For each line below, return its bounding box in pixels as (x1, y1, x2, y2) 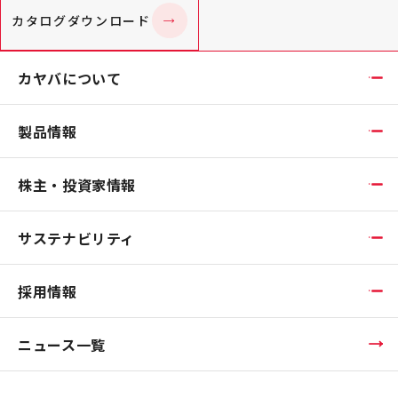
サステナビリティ (18, 227, 136, 249)
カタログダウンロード (12, 11, 151, 29)
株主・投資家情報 (18, 173, 137, 195)
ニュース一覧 (18, 333, 106, 355)
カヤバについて (18, 67, 122, 89)
